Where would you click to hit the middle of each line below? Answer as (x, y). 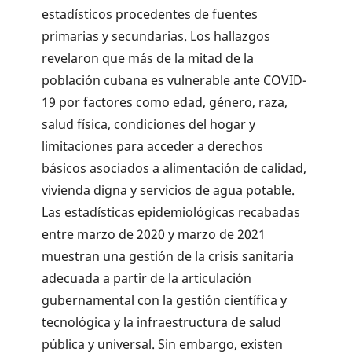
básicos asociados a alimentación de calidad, (174, 168)
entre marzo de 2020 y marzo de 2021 (154, 234)
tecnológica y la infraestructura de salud (162, 322)
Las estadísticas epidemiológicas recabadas (171, 212)
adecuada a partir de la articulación (147, 278)
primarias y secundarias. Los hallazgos (156, 36)
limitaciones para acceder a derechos (153, 146)
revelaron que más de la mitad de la (148, 58)
